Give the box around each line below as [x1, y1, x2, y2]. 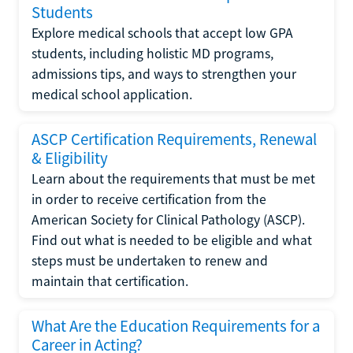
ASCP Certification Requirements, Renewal [32, 128, 317, 150]
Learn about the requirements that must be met [32, 169, 315, 188]
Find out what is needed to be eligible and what [32, 231, 312, 249]
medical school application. [32, 85, 192, 103]
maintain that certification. [32, 272, 188, 290]
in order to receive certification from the [32, 190, 266, 208]
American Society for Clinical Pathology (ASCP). [32, 210, 305, 229]
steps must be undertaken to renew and [32, 251, 268, 269]
